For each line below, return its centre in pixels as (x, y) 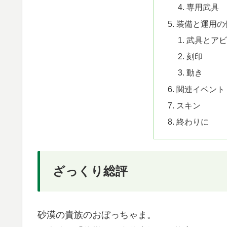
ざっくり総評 (90, 171)
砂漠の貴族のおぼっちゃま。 (97, 215)
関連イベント (201, 89)
